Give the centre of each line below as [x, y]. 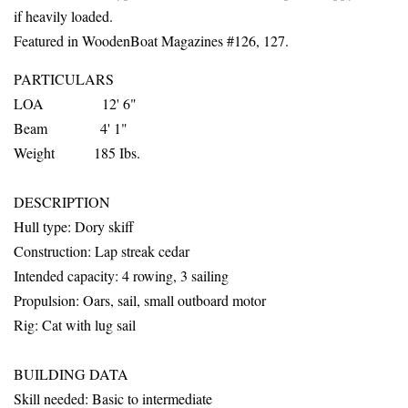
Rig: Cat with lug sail [75, 325]
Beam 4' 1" [71, 128]
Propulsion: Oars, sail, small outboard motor [140, 301]
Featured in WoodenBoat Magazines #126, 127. [151, 41]
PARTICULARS [161, 79]
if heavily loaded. [63, 16]
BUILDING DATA [71, 374]
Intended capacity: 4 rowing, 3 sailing [121, 276]
